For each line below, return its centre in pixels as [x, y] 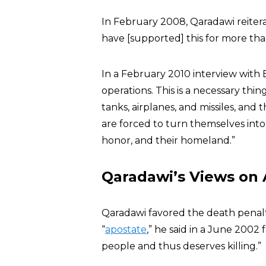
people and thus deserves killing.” [181, 246]
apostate [126, 229]
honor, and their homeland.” [168, 140]
